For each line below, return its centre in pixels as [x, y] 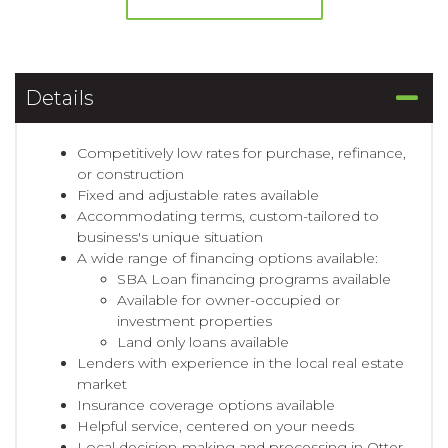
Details [59, 97]
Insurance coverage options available [206, 404]
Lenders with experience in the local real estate [240, 362]
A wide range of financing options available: [227, 257]
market [102, 383]
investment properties [194, 320]
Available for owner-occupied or [228, 299]
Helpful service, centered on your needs [215, 425]
